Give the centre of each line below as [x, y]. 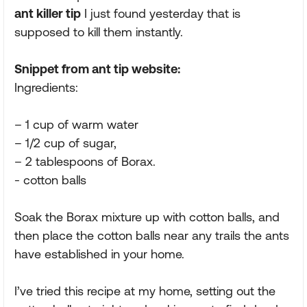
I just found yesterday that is [161, 13]
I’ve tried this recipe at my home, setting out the [145, 291]
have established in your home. [99, 254]
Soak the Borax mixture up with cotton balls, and [147, 217]
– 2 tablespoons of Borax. [85, 161]
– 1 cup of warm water [76, 124]
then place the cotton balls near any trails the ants [152, 235]
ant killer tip [48, 13]
